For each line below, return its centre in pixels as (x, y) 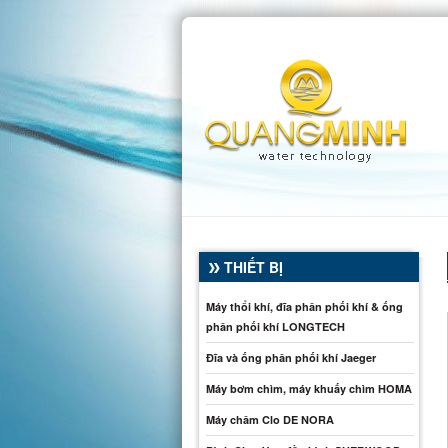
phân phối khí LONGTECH (275, 326)
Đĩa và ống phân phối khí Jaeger (291, 357)
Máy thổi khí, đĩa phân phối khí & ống (304, 306)
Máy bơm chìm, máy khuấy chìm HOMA (309, 388)
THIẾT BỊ (253, 267)
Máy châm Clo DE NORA (270, 419)
